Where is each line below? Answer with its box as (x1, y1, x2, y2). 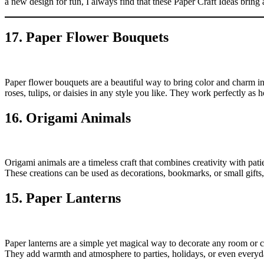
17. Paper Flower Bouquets (5, 29, 169, 45)
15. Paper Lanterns (5, 190, 121, 206)
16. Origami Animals (5, 110, 131, 126)
